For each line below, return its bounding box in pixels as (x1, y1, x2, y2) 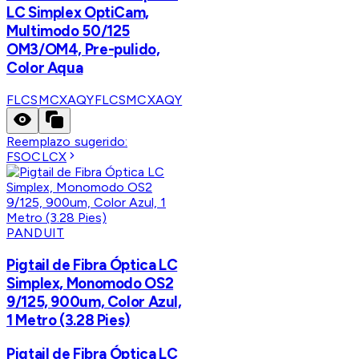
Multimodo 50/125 (6, 22, 131, 41)
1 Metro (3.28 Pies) (6, 310, 130, 329)
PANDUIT (6, 225, 65, 241)
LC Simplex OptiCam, (6, 3, 149, 22)
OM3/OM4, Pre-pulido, (6, 40, 160, 59)
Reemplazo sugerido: (6, 134, 128, 150)
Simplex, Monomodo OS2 (6, 273, 174, 292)
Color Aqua (6, 58, 83, 78)
